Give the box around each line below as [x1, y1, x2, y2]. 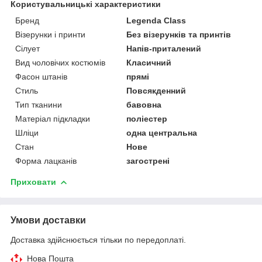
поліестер [126, 113, 168, 123]
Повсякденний [126, 85, 187, 95]
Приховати [11, 177, 56, 187]
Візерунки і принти [15, 29, 85, 39]
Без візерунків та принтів [126, 29, 232, 39]
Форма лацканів [15, 156, 77, 166]
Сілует [15, 43, 40, 53]
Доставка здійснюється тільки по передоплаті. [11, 235, 186, 244]
